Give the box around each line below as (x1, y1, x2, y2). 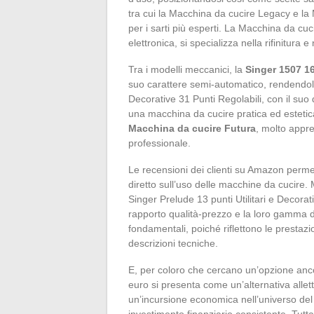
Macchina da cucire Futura (128, 122, 256, 134)
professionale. (128, 137, 191, 149)
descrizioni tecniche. (128, 237, 218, 249)
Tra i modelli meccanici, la (128, 63, 245, 75)
